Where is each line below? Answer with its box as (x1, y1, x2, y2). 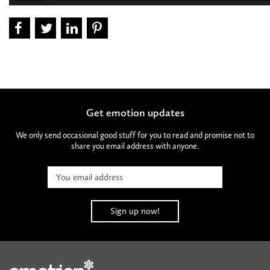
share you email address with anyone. (71, 140, 199, 151)
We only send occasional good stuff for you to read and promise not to (16, 130, 254, 140)
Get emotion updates (86, 106, 184, 120)
